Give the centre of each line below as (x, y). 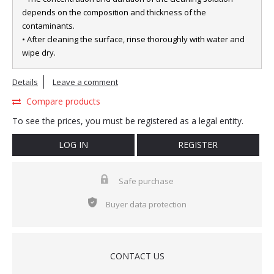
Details (25, 82)
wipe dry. (39, 53)
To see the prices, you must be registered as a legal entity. (128, 121)
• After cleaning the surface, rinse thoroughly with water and (133, 39)
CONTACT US (137, 256)
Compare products (63, 101)
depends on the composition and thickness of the (114, 12)
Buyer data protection (146, 204)
